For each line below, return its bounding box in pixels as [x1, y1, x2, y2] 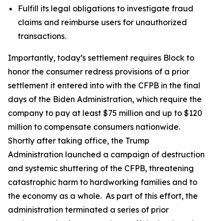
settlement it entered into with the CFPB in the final [8, 80, 200, 90]
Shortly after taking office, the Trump [8, 136, 149, 146]
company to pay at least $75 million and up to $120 [8, 108, 202, 118]
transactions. [18, 31, 66, 41]
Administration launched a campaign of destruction [8, 149, 205, 159]
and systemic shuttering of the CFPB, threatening [8, 163, 194, 173]
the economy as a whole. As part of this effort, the [8, 191, 198, 201]
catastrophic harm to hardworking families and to [8, 177, 197, 187]
